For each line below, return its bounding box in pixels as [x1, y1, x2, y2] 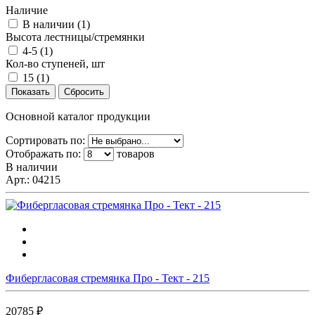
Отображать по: [6, 147, 84, 160]
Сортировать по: [6, 134, 88, 146]
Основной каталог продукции [6, 110, 150, 122]
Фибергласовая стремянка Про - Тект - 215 [6, 271, 210, 284]
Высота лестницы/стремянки [6, 30, 145, 43]
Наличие [6, 4, 48, 16]
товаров [114, 147, 155, 160]
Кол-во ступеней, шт [6, 57, 105, 70]
